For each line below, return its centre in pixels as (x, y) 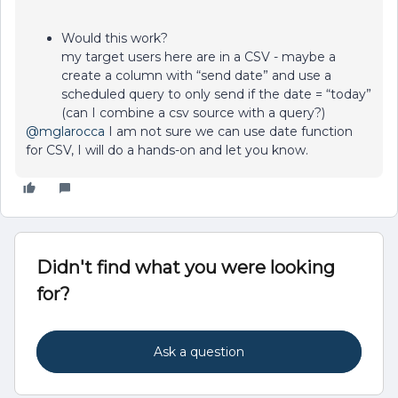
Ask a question (199, 352)
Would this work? (115, 38)
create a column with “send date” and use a (196, 76)
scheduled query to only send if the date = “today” (216, 94)
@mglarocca (65, 131)
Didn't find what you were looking (186, 267)
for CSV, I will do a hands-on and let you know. (169, 150)
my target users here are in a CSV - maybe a (199, 57)
